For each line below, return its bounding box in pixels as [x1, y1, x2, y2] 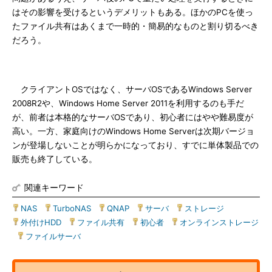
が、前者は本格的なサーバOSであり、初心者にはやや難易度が [12, 112, 253, 122]
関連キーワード [24, 182, 84, 192]
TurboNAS [53, 203, 91, 213]
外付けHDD [21, 217, 61, 227]
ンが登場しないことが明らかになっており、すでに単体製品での [12, 140, 259, 150]
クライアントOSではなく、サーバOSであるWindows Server [12, 84, 252, 94]
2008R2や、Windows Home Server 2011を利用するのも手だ [12, 98, 244, 108]
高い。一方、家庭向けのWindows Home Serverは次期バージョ [12, 126, 254, 136]
